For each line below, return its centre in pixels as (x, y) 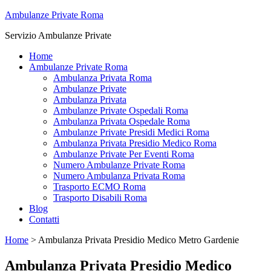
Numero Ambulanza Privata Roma (119, 176)
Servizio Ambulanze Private (58, 35)
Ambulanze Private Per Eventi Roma (124, 154)
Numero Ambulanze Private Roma (119, 165)
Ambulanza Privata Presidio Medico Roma (135, 143)
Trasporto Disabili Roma (100, 198)
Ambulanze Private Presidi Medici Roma (131, 132)
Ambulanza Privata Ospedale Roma (122, 121)
